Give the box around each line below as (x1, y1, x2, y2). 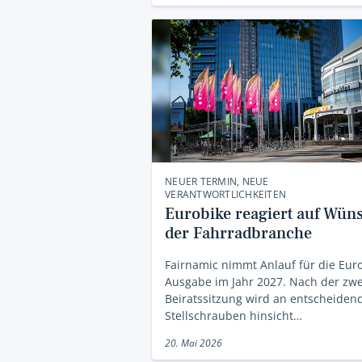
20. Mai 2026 (165, 336, 222, 351)
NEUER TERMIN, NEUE (165, 175, 269, 189)
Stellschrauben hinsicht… (165, 308, 302, 324)
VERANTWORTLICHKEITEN (165, 187, 286, 202)
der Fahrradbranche (165, 223, 312, 245)
